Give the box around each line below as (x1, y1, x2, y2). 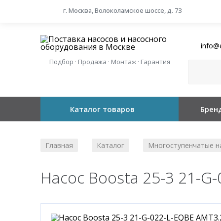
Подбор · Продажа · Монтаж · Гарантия (40, 57, 170, 66)
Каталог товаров (70, 104, 135, 114)
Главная (45, 141, 73, 150)
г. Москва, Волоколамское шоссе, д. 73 (63, 6, 182, 15)
